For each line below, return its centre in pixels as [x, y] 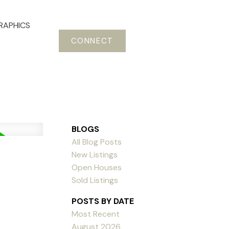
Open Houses [97, 167]
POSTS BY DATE [103, 201]
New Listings [95, 154]
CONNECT [92, 41]
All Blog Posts [97, 142]
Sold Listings [95, 180]
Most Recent [96, 214]
